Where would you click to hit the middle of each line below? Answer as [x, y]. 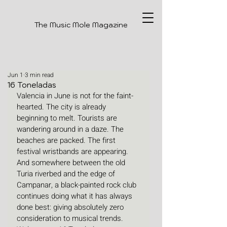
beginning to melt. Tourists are [68, 118]
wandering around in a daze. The [71, 129]
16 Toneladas [32, 85]
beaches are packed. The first [67, 140]
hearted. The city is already [62, 107]
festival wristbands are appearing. [73, 152]
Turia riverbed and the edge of [67, 174]
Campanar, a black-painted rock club [78, 185]
